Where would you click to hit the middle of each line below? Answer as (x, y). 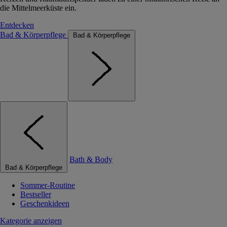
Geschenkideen (45, 203)
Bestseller (36, 194)
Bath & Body (91, 159)
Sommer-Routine (48, 185)
